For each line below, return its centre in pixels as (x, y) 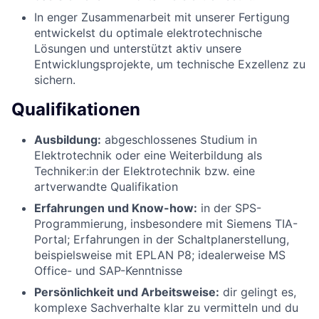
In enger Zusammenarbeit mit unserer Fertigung (162, 17)
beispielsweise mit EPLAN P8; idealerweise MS (160, 255)
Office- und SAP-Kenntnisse (108, 270)
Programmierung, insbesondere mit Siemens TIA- (166, 223)
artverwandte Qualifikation (106, 186)
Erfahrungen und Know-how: (116, 208)
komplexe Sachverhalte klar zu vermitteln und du (166, 307)
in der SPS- (229, 208)
